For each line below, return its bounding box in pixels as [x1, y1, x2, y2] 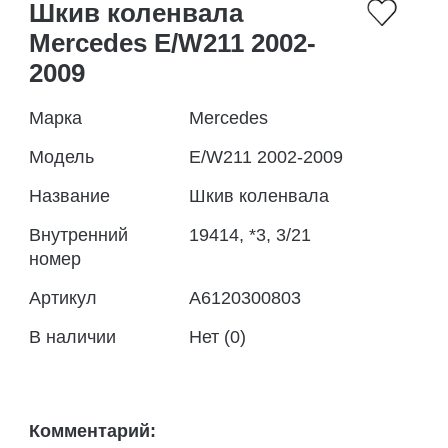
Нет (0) [189, 327, 246, 347]
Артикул [29, 288, 97, 308]
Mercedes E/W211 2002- [29, 28, 316, 58]
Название [29, 186, 110, 206]
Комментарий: [29, 421, 156, 441]
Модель [29, 147, 94, 167]
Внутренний [29, 225, 128, 245]
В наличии [29, 327, 116, 347]
